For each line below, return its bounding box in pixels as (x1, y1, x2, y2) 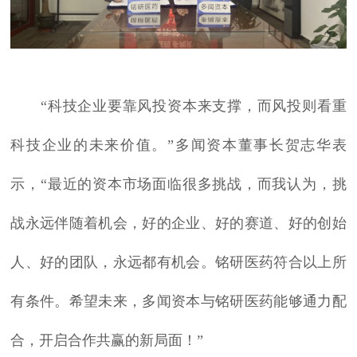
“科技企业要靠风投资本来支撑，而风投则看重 (10, 98, 347, 115)
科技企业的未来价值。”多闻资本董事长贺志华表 (10, 137, 347, 154)
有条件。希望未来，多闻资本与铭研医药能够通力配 (10, 293, 347, 310)
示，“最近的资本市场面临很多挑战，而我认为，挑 (10, 176, 347, 193)
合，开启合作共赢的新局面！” (10, 332, 204, 349)
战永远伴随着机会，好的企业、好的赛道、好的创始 (10, 215, 347, 232)
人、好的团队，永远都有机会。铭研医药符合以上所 (10, 254, 347, 271)
